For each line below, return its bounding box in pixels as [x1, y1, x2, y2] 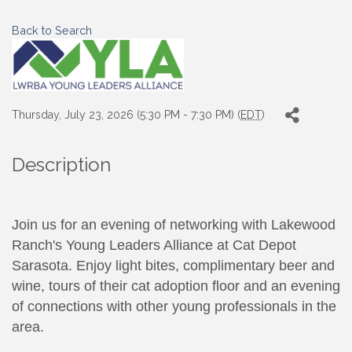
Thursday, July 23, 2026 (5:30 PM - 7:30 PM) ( [12, 108, 240, 122]
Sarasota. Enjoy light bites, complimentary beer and [12, 258, 335, 274]
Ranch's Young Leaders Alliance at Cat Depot [12, 237, 296, 254]
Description [12, 153, 111, 177]
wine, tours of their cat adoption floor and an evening [12, 278, 340, 295]
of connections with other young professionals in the [12, 299, 336, 315]
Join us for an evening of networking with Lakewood [12, 217, 335, 233]
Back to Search [12, 24, 92, 38]
